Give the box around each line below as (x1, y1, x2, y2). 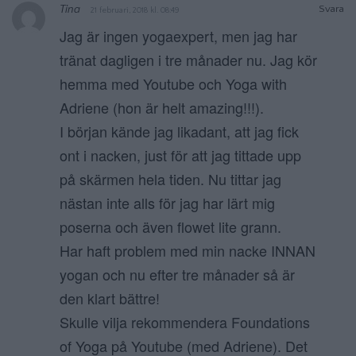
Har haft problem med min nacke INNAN (60, 240, 315, 261)
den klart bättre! (60, 288, 160, 309)
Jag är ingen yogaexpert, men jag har (60, 25, 297, 47)
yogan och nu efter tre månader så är (60, 264, 295, 285)
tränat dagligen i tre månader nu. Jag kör (60, 49, 317, 71)
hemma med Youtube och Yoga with (60, 73, 287, 95)
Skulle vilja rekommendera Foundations (60, 311, 310, 333)
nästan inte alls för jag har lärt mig (60, 192, 275, 214)
